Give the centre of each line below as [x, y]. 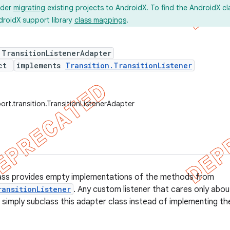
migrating [29, 8]
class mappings [100, 20]
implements [41, 65]
